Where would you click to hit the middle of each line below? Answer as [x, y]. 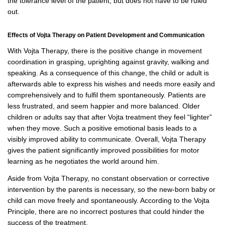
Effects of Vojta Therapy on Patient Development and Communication [106, 35]
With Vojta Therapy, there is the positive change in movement [105, 50]
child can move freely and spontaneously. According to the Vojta [108, 200]
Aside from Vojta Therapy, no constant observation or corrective [108, 178]
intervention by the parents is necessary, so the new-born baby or [111, 189]
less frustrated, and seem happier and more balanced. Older [104, 106]
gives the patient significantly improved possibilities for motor [103, 150]
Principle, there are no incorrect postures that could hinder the [106, 211]
